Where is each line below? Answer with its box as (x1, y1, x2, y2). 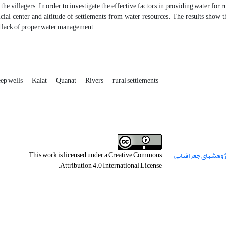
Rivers (85, 74, 104, 88)
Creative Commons (108, 148, 162, 162)
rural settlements (112, 74, 158, 88)
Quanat (56, 74, 77, 88)
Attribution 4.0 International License (60, 159, 162, 173)
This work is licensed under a (28, 148, 108, 162)
